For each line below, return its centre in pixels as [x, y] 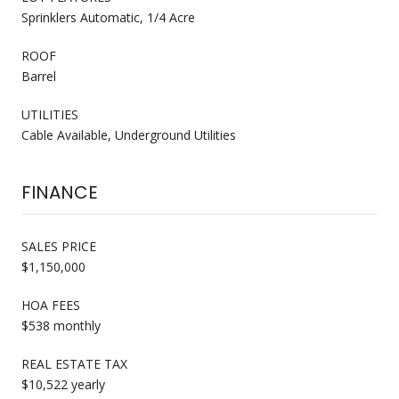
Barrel [39, 76]
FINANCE [60, 192]
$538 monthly [61, 325]
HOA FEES [51, 305]
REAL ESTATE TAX [74, 363]
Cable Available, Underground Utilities [129, 134]
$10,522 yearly [63, 384]
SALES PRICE [59, 246]
